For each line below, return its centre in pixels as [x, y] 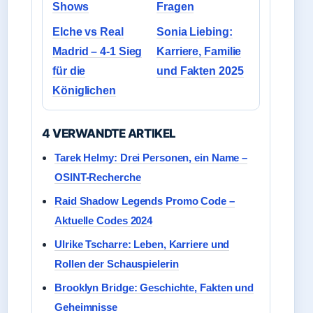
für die [69, 71]
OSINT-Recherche [98, 177]
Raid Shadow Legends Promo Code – [145, 201]
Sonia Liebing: [195, 32]
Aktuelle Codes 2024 [104, 220]
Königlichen [84, 90]
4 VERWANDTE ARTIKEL [109, 133]
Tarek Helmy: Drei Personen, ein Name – [151, 158]
